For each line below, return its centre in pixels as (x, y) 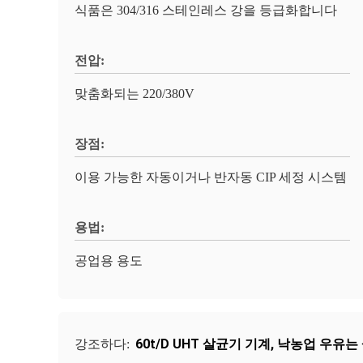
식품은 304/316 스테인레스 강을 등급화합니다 (206, 10)
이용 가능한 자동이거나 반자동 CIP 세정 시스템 (211, 177)
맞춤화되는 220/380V (135, 94)
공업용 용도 (109, 261)
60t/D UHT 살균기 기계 (203, 344)
